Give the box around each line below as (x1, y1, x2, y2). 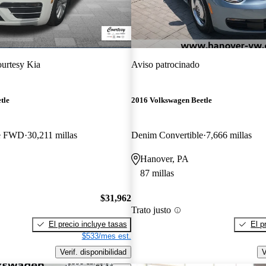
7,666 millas (205, 130, 252, 141)
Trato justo (131, 205, 171, 216)
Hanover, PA (140, 154, 189, 164)
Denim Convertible (131, 130, 203, 141)
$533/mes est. (81, 231, 131, 240)
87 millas (140, 168, 174, 179)
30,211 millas (27, 130, 77, 141)
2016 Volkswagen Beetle (131, 96, 212, 105)
